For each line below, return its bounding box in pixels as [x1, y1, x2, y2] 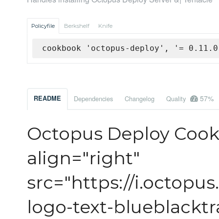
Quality [166, 94, 188, 104]
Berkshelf [64, 22, 89, 30]
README [34, 94, 61, 103]
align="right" [27, 147, 140, 169]
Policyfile [31, 22, 55, 30]
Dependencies [74, 94, 113, 104]
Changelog [125, 94, 154, 104]
